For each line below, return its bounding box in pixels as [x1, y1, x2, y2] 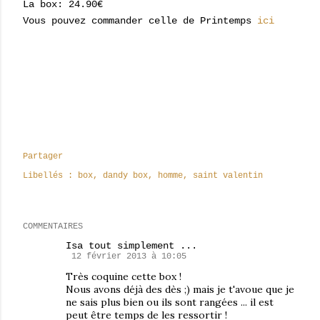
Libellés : [23, 171, 73, 181]
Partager [23, 151, 63, 161]
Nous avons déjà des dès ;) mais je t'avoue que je [66, 283, 294, 296]
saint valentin [193, 171, 263, 181]
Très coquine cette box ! [66, 270, 181, 283]
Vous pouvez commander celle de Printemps [23, 15, 257, 26]
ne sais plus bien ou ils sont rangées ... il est [66, 296, 274, 309]
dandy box [103, 171, 148, 181]
